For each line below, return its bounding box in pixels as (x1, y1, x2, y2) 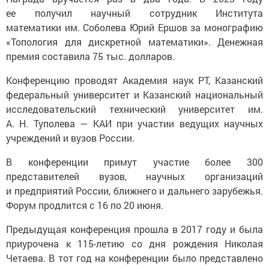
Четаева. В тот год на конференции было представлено (6, 252, 263, 265)
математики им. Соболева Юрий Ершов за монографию (6, 21, 263, 34)
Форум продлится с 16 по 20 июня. (6, 199, 163, 212)
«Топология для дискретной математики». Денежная (6, 35, 263, 49)
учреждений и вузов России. (6, 131, 134, 145)
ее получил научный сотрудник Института (6, 7, 263, 20)
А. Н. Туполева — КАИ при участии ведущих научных (6, 117, 263, 130)
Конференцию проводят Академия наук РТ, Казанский (6, 74, 263, 87)
